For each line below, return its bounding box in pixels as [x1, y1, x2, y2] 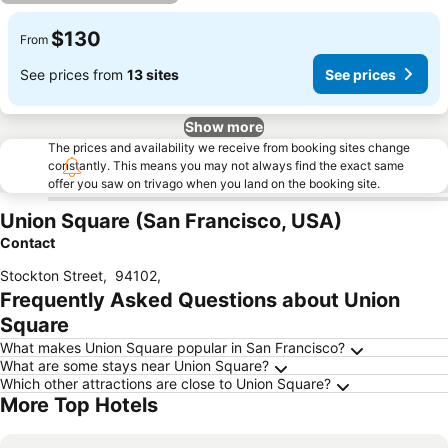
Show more [185, 118, 263, 135]
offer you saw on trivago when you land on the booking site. [48, 176, 380, 191]
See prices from [20, 65, 127, 83]
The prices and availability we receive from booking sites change [48, 140, 410, 155]
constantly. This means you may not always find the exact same [48, 158, 404, 173]
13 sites [127, 65, 179, 83]
